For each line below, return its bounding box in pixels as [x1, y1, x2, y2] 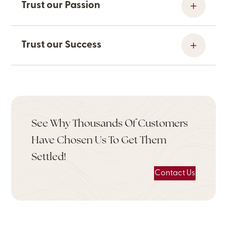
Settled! [31, 153, 67, 163]
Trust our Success [21, 40, 102, 50]
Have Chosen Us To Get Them [31, 136, 167, 146]
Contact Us [154, 169, 195, 177]
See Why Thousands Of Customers [31, 119, 188, 129]
